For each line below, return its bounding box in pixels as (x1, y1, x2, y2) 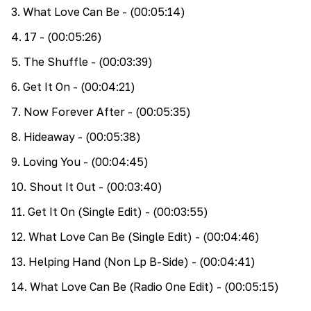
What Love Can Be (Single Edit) (28, 230, 192, 244)
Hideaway (24, 130, 75, 144)
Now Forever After (24, 105, 125, 119)
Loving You (23, 155, 81, 169)
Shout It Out (29, 180, 96, 194)
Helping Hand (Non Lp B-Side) (28, 255, 189, 269)
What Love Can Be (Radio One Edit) (30, 280, 214, 294)
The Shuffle (24, 55, 88, 69)
